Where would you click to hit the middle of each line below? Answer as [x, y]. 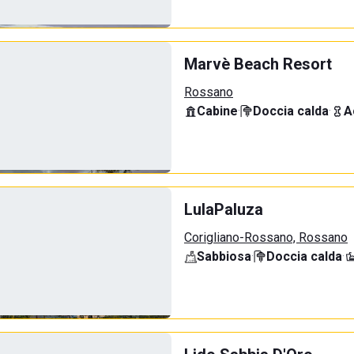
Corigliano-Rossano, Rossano [266, 237]
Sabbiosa [224, 256]
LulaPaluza [224, 209]
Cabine [217, 111]
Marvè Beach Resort [258, 64]
